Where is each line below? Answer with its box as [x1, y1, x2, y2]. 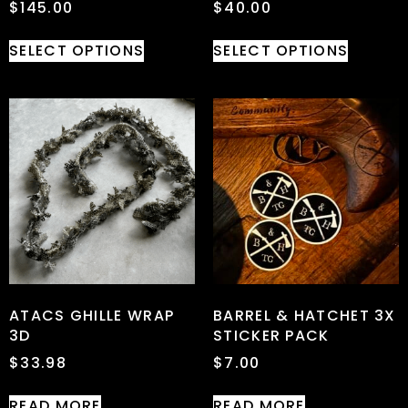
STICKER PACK [213, 324, 330, 346]
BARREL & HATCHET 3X [213, 304, 396, 326]
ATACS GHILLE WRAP [9, 304, 175, 326]
